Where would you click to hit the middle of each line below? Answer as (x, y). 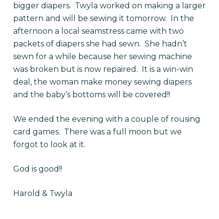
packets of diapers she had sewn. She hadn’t (100, 44)
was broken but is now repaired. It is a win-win (103, 69)
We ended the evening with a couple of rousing (107, 119)
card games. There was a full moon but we (97, 132)
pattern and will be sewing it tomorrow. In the (103, 18)
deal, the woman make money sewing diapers (102, 82)
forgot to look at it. (49, 144)
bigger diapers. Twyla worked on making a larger (109, 6)
